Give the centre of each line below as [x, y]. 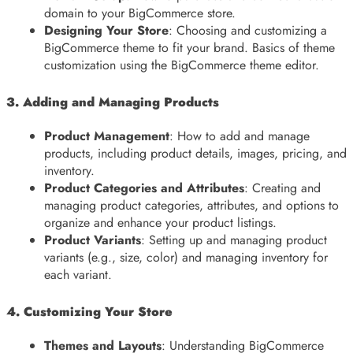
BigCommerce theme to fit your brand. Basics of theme [190, 47]
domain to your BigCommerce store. [140, 13]
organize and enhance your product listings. [160, 222]
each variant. [78, 274]
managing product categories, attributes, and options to [191, 205]
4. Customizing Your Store [89, 311]
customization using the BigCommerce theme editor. [182, 65]
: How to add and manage [240, 136]
